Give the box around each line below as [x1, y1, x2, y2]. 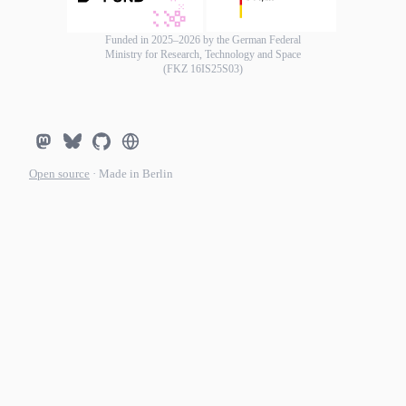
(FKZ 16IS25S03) [163, 63, 243, 76]
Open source [29, 168, 90, 181]
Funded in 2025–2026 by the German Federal [105, 34, 301, 47]
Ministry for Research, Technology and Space [105, 48, 301, 62]
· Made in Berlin [92, 168, 173, 181]
